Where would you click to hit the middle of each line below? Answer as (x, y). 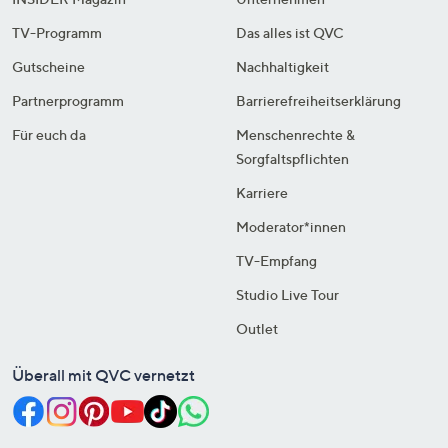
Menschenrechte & (295, 134)
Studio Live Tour (287, 294)
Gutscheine (48, 66)
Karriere (262, 192)
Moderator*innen (291, 226)
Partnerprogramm (68, 100)
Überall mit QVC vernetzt (103, 374)
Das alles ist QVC (290, 32)
